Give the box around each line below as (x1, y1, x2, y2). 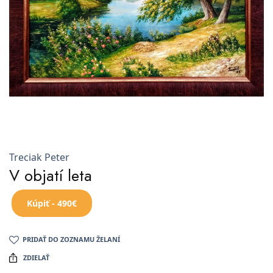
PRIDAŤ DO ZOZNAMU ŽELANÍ (23, 234, 120, 244)
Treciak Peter (9, 150, 69, 164)
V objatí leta (9, 163, 92, 187)
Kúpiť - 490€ (27, 197, 77, 209)
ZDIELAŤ (23, 252, 49, 262)
